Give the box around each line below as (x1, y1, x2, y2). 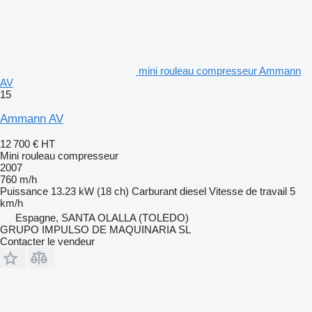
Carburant (132, 185, 177, 197)
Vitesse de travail (209, 185, 287, 197)
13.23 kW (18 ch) (51, 185, 129, 197)
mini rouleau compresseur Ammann (139, 64, 301, 77)
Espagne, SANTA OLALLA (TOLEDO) (15, 211, 189, 224)
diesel (180, 185, 206, 197)
